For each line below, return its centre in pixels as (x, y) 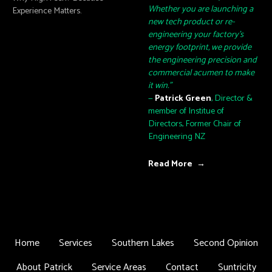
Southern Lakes (143, 243)
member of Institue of (186, 111)
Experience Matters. (47, 11)
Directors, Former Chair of (195, 124)
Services (75, 243)
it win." (160, 86)
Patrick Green (183, 99)
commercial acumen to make (201, 73)
